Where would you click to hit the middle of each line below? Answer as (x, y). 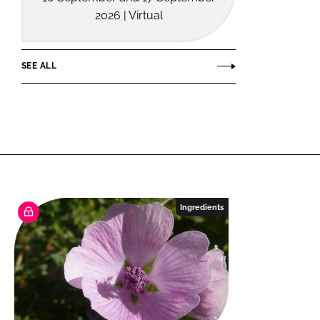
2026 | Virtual (129, 15)
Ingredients (202, 207)
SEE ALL (39, 66)
